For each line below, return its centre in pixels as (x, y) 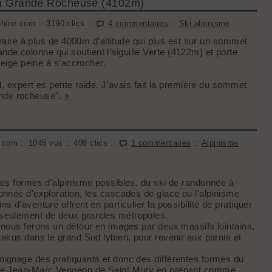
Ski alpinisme (205, 23)
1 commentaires (161, 143)
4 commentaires (138, 23)
